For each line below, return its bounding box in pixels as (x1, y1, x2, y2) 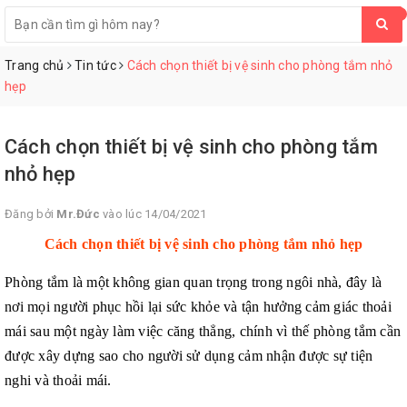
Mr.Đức (56, 206, 100, 221)
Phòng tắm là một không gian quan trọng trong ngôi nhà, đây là (5, 273, 382, 290)
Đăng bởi (5, 206, 57, 221)
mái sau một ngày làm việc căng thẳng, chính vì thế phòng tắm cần (5, 323, 401, 339)
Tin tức (74, 57, 116, 73)
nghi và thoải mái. (5, 372, 112, 388)
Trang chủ (5, 57, 65, 73)
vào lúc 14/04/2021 (99, 206, 207, 221)
